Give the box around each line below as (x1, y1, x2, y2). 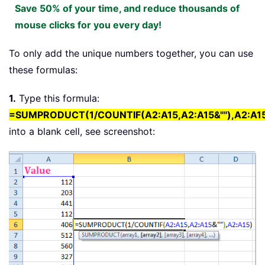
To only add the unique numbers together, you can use (9, 47, 253, 59)
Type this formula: (16, 92, 99, 104)
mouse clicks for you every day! (15, 18, 161, 31)
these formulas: (9, 63, 77, 76)
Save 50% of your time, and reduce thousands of (15, 2, 240, 14)
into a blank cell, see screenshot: (9, 125, 155, 137)
